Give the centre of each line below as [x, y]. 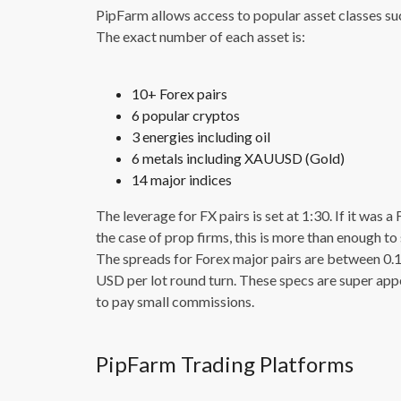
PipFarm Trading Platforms [225, 364]
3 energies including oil [201, 137]
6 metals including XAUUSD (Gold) [238, 158]
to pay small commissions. [175, 302]
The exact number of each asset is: [200, 37]
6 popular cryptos [186, 115]
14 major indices [182, 180]
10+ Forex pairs [179, 94]
